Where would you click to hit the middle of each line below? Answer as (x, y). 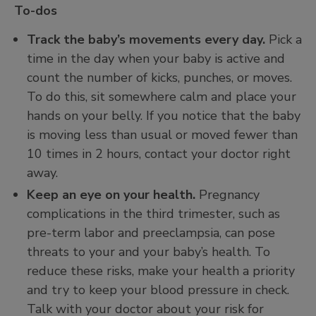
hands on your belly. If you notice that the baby (164, 116)
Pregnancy (227, 194)
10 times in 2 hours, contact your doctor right (159, 154)
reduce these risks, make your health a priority (161, 271)
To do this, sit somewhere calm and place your (162, 97)
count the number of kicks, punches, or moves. (159, 78)
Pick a (284, 40)
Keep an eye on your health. (111, 194)
